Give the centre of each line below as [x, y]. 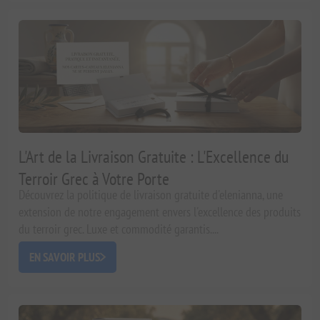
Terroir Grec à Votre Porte [94, 179]
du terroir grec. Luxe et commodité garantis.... [119, 229]
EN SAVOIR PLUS [65, 257]
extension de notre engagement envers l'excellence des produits [160, 212]
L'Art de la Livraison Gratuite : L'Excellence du [154, 157]
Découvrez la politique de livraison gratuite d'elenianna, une [151, 195]
